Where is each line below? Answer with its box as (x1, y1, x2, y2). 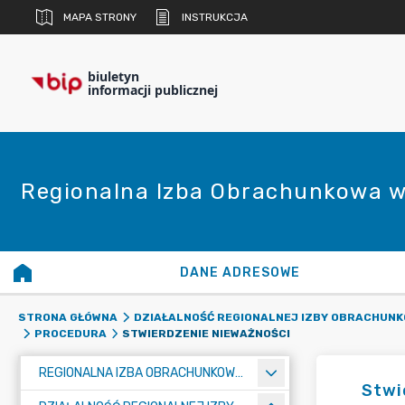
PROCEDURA (33, 327, 107, 340)
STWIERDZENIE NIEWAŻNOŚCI (122, 326, 290, 340)
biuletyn (88, 68, 139, 85)
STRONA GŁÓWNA (18, 311, 118, 324)
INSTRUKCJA (182, 11, 248, 24)
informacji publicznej (88, 81, 218, 99)
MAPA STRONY (63, 11, 137, 24)
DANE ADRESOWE (180, 265, 301, 280)
